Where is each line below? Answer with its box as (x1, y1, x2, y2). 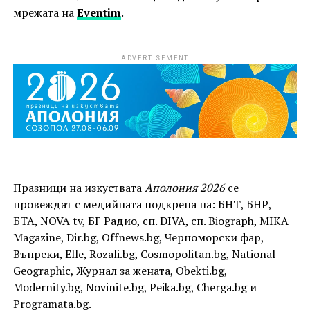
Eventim (76, 5, 121, 21)
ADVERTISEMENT (120, 55, 190, 62)
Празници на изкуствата (12, 180, 145, 196)
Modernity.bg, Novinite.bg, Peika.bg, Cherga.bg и (12, 280, 257, 295)
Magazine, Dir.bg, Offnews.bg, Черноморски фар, (12, 230, 264, 246)
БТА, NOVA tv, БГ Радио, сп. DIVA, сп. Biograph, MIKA (12, 213, 289, 229)
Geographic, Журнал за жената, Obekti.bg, (12, 263, 227, 279)
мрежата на (12, 5, 77, 21)
